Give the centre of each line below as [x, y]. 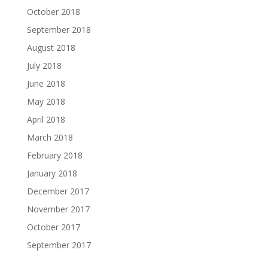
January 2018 [52, 173]
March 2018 [50, 138]
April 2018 [46, 120]
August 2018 [51, 48]
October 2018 [53, 12]
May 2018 [46, 102]
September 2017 [59, 245]
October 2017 [53, 227]
